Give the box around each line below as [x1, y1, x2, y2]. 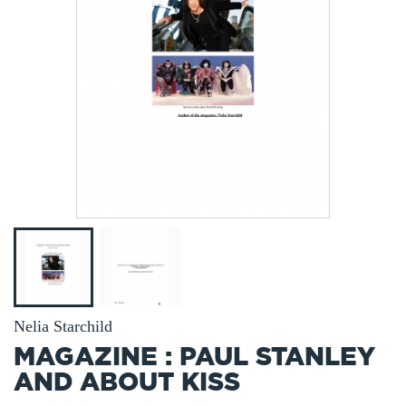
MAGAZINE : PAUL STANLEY [14, 341, 375, 370]
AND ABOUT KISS [14, 366, 240, 395]
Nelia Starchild [14, 316, 112, 335]
